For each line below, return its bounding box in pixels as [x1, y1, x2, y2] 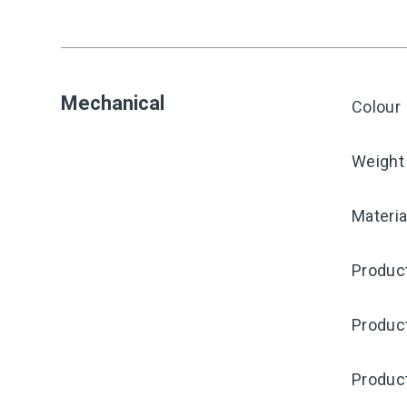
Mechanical [61, 92, 164, 114]
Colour [352, 97, 401, 116]
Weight [352, 152, 404, 171]
